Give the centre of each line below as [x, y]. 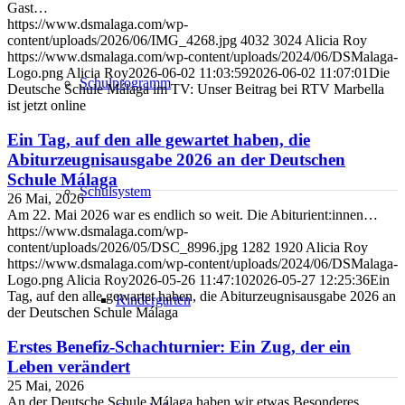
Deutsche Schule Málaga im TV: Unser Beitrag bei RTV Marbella [196, 89]
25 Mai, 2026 [46, 386]
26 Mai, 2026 [46, 198]
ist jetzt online [47, 105]
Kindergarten [153, 300]
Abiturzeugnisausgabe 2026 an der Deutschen [176, 160]
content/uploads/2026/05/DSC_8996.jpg [122, 247]
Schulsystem [115, 191]
